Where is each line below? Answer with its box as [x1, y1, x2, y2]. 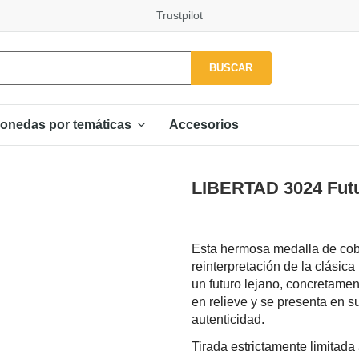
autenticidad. [192, 312, 268, 326]
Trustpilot [156, 9, 203, 22]
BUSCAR [209, 61, 253, 74]
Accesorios [169, 117, 239, 131]
